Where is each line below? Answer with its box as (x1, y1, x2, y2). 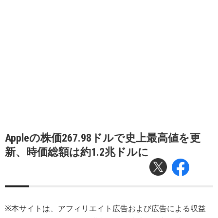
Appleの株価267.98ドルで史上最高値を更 (5, 132, 200, 144)
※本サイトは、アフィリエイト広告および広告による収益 (5, 204, 206, 213)
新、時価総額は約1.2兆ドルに (5, 146, 149, 158)
